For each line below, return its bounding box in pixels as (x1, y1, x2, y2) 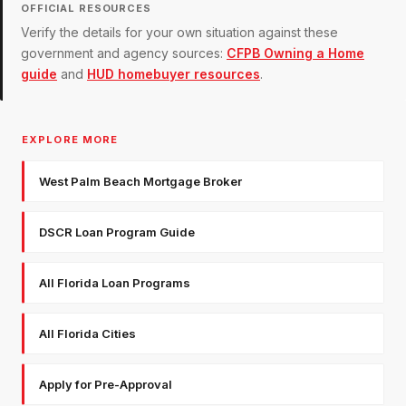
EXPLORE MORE (22, 133, 119, 147)
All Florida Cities (39, 326, 136, 342)
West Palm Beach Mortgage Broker (39, 174, 242, 189)
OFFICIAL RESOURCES (21, 2, 151, 15)
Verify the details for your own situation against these (21, 24, 338, 41)
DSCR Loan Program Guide (39, 225, 195, 240)
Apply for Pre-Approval (39, 377, 172, 392)
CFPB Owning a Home (227, 45, 364, 62)
